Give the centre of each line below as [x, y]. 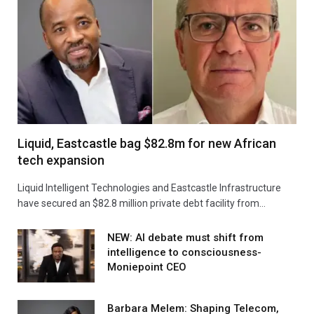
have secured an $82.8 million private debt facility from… [142, 203]
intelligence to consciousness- [184, 252]
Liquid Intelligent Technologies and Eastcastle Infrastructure [149, 187]
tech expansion [61, 160]
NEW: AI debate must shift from [185, 237]
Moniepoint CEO [147, 267]
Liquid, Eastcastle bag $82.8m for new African [147, 143]
